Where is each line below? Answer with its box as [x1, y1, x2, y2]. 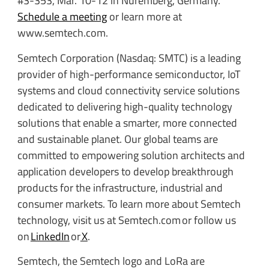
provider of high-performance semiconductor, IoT [17, 65, 240, 82]
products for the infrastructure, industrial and [17, 179, 223, 196]
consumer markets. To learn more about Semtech [17, 195, 241, 212]
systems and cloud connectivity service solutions [17, 82, 240, 98]
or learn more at [106, 8, 182, 25]
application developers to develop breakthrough [17, 163, 234, 180]
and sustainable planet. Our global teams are [17, 130, 218, 147]
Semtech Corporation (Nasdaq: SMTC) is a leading [17, 49, 241, 66]
